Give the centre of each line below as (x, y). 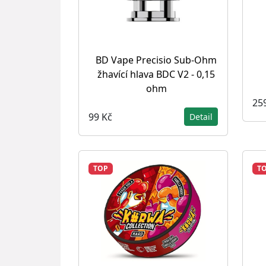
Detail (201, 117)
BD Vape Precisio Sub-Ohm (156, 60)
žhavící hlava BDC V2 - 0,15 (156, 74)
